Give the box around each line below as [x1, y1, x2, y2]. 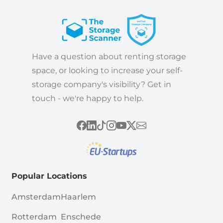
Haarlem [60, 192, 96, 202]
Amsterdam [11, 192, 61, 202]
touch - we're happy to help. [31, 93, 143, 103]
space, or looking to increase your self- [31, 65, 183, 75]
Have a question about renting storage [31, 51, 186, 61]
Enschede [60, 212, 101, 222]
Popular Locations [11, 171, 87, 181]
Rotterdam [11, 212, 57, 222]
